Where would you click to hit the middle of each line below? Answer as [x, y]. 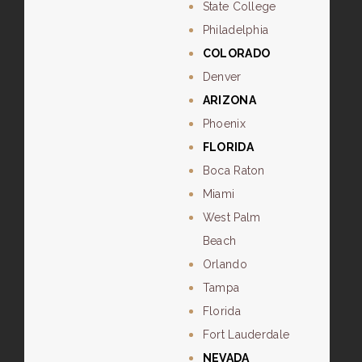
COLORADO [236, 54]
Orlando [225, 265]
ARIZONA [229, 101]
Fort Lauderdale [246, 335]
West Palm [232, 218]
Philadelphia [236, 30]
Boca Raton [234, 171]
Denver [222, 77]
